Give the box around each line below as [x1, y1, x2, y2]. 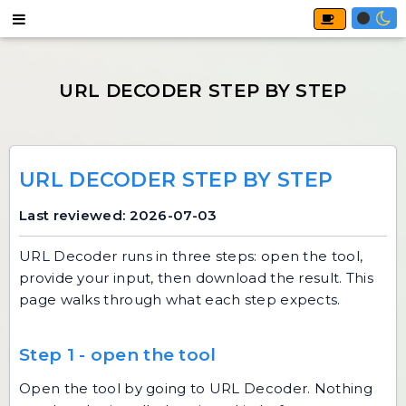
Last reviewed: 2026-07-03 [19, 207, 217, 224]
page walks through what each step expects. [19, 291, 341, 308]
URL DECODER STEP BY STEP [19, 168, 333, 192]
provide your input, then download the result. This [19, 269, 373, 286]
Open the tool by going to [19, 380, 209, 397]
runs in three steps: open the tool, [117, 247, 363, 265]
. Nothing [307, 380, 372, 397]
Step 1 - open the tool [19, 344, 217, 365]
